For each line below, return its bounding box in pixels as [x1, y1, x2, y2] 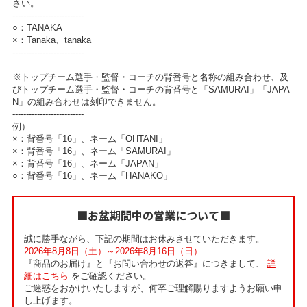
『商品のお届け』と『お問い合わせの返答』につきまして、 [23, 258, 267, 269]
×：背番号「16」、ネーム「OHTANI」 [12, 134, 167, 144]
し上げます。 [23, 295, 77, 306]
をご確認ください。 [71, 271, 151, 281]
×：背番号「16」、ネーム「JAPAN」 [12, 158, 163, 169]
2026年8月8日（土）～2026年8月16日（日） [23, 246, 202, 256]
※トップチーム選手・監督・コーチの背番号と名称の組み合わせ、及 [12, 72, 288, 82]
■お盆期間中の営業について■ [77, 207, 230, 223]
